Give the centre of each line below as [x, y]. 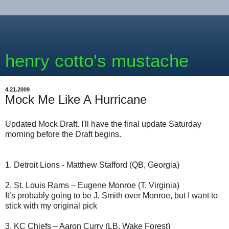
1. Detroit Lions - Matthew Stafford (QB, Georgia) [92, 165]
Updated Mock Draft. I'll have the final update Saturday [103, 124]
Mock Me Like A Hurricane [76, 99]
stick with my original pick [51, 205]
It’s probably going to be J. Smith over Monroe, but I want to [111, 195]
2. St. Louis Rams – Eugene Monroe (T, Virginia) [92, 185]
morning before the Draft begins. [63, 134]
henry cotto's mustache [97, 61]
